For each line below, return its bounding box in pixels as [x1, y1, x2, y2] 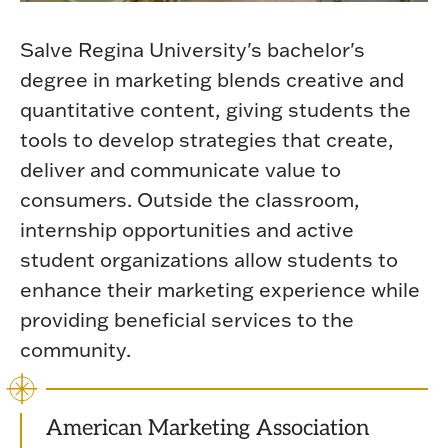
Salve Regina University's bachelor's [20, 35, 365, 62]
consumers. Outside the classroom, [20, 185, 360, 212]
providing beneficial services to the [20, 305, 354, 332]
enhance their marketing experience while [20, 275, 420, 302]
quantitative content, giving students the [20, 95, 411, 122]
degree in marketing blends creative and [20, 65, 404, 92]
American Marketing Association [45, 418, 369, 442]
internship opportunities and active [20, 215, 354, 242]
